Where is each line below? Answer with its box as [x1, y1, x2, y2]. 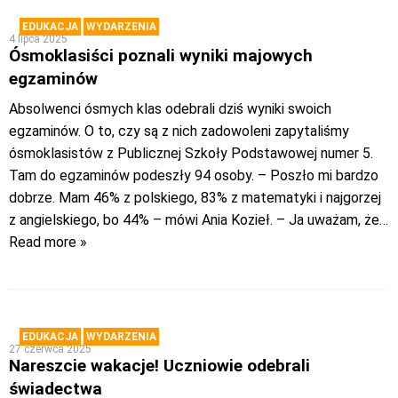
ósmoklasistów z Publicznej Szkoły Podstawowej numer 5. [9, 145, 373, 163]
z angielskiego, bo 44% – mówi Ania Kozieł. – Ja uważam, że [9, 211, 379, 229]
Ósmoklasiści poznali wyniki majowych [9, 45, 313, 67]
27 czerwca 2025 [9, 343, 92, 356]
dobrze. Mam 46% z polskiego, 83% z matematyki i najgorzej [9, 189, 381, 207]
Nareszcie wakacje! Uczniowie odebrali [9, 355, 310, 377]
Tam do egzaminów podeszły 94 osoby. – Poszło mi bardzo [9, 167, 378, 185]
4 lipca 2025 [9, 33, 68, 46]
